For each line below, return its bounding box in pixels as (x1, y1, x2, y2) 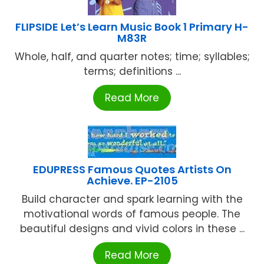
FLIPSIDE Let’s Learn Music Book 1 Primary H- (15, 19, 249, 35)
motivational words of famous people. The (24, 207, 240, 222)
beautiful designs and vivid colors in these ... (19, 222, 245, 236)
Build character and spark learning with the (21, 192, 243, 207)
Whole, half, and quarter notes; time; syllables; (14, 49, 250, 64)
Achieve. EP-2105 (86, 173, 178, 189)
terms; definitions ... (83, 64, 181, 79)
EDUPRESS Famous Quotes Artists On (32, 162, 232, 177)
